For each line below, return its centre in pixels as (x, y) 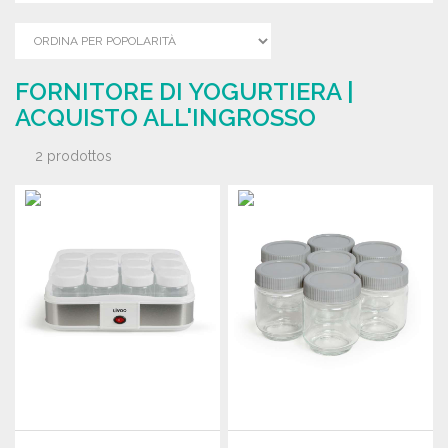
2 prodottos (73, 156)
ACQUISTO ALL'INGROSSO (165, 117)
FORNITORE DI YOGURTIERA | (184, 91)
